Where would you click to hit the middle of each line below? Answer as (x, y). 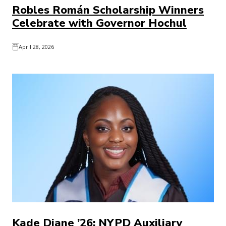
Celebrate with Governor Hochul (99, 23)
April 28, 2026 (36, 47)
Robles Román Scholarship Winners (108, 10)
